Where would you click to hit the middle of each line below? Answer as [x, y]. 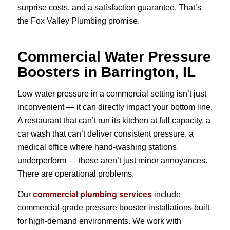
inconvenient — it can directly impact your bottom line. [115, 107]
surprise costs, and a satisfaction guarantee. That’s [109, 8]
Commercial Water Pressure [114, 57]
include [166, 195]
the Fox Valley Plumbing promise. [78, 21]
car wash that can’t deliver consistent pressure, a [105, 133]
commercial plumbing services [92, 194]
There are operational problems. [75, 174]
